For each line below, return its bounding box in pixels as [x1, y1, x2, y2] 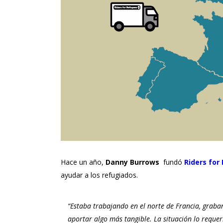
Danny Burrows [104, 157, 159, 167]
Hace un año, [61, 157, 104, 167]
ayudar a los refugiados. [61, 170, 138, 180]
